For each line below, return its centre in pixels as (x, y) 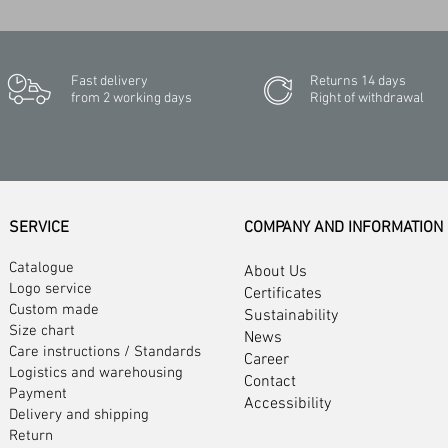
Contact (270, 381)
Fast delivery (109, 81)
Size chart (42, 330)
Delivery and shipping (79, 414)
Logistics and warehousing (96, 372)
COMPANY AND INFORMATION (343, 227)
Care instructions (64, 351)
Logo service (50, 288)
